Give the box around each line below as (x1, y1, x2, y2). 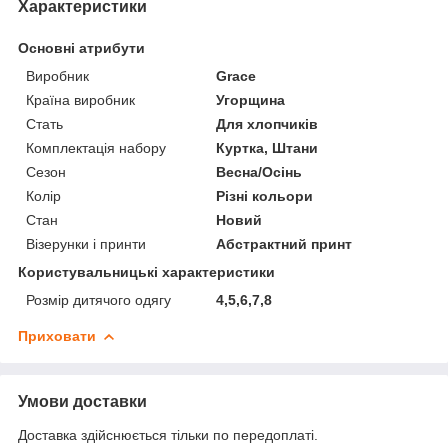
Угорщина (216, 91, 286, 108)
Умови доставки (18, 392, 147, 410)
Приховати (18, 327, 96, 344)
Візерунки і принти (26, 235, 146, 252)
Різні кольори (216, 187, 314, 204)
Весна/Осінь (216, 163, 303, 180)
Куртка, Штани (216, 139, 319, 156)
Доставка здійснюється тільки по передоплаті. (18, 426, 318, 443)
